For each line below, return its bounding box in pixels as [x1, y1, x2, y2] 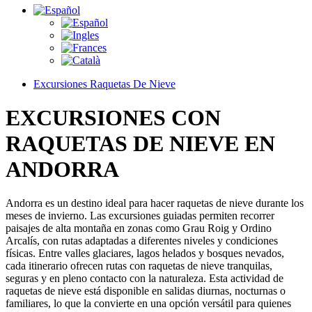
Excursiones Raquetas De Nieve [33, 77, 175, 90]
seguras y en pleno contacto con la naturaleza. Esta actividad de [6, 272, 283, 285]
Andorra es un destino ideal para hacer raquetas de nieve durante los [6, 197, 304, 210]
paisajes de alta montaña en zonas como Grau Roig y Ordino [6, 222, 272, 235]
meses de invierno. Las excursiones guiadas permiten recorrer [6, 210, 274, 222]
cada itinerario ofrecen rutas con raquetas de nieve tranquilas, [6, 260, 272, 272]
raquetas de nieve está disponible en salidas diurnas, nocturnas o [6, 285, 286, 297]
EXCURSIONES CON [6, 104, 221, 130]
